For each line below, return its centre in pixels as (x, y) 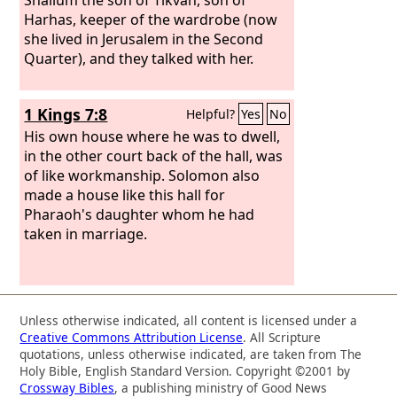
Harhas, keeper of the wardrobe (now (151, 19)
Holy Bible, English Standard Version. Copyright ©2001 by (185, 370)
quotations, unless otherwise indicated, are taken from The (191, 354)
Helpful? (213, 114)
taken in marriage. (86, 234)
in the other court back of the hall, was (154, 156)
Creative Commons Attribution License (132, 337)
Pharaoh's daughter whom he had (140, 214)
